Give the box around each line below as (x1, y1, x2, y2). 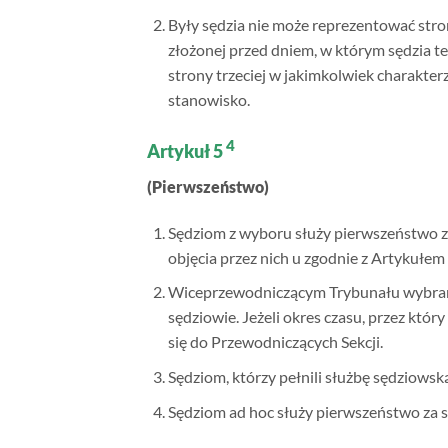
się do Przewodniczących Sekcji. (167, 332, 383, 352)
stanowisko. (167, 90, 250, 110)
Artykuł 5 (147, 140, 226, 162)
